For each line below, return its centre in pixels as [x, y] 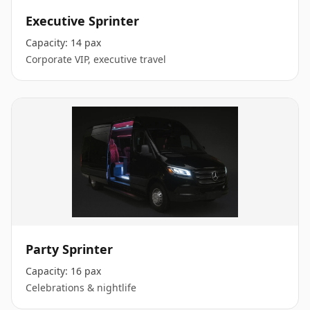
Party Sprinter [69, 249]
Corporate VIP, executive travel [96, 59]
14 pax [86, 43]
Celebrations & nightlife [81, 288]
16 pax [86, 271]
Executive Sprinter [82, 21]
